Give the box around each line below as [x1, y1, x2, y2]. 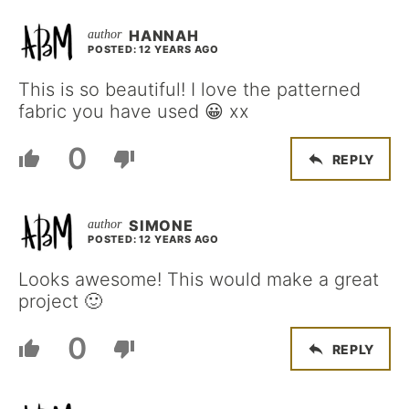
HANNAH [129, 26, 199, 45]
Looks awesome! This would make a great [18, 268, 379, 290]
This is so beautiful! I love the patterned [18, 79, 361, 100]
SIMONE [129, 216, 194, 235]
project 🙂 [18, 290, 102, 312]
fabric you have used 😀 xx [18, 100, 249, 122]
